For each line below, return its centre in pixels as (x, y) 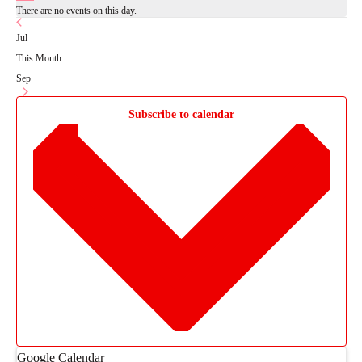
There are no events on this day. (76, 10)
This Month (38, 59)
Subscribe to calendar (181, 115)
